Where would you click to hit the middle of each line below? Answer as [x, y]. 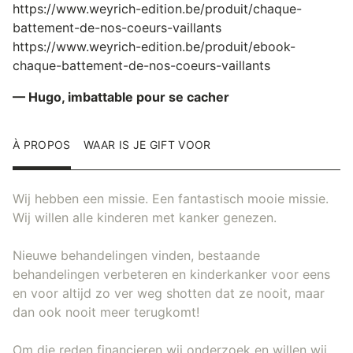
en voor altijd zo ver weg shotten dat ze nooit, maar [169, 293]
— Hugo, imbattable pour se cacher [121, 97]
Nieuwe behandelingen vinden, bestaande [136, 255]
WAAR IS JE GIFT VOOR [147, 144]
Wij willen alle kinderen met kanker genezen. [145, 217]
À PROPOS [42, 144]
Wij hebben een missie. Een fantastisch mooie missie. [171, 198]
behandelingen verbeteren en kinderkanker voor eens [171, 274]
